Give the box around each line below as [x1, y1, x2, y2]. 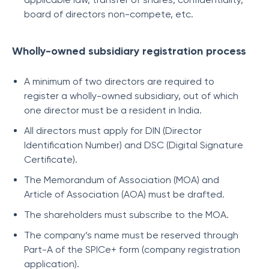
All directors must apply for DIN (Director [24, 125, 202, 136]
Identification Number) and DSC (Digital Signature [24, 139, 243, 151]
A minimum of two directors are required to [24, 76, 214, 87]
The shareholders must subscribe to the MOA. [24, 209, 229, 220]
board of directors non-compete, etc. [24, 8, 193, 20]
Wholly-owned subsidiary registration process [12, 44, 246, 58]
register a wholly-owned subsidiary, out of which [24, 90, 238, 101]
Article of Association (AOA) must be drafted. [24, 189, 227, 200]
